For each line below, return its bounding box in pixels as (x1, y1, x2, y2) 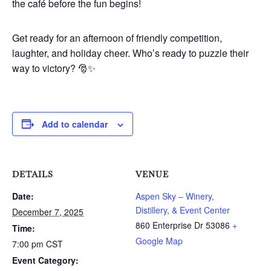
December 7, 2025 (12, 205, 83, 218)
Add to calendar (42, 117, 108, 130)
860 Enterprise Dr (135, 218, 203, 231)
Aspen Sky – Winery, (135, 189, 214, 202)
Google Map (135, 234, 183, 247)
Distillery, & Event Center (135, 203, 230, 216)
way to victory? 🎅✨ (12, 60, 96, 75)
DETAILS (12, 168, 53, 180)
